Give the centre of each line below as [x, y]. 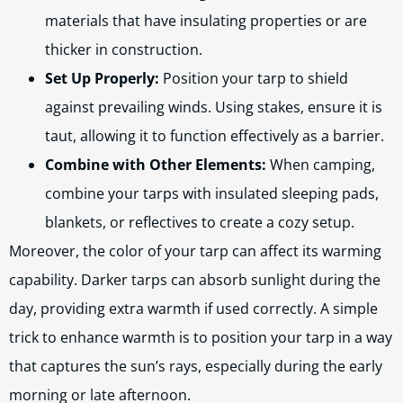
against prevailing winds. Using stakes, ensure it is [214, 107]
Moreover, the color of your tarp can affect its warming [195, 251]
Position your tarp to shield [254, 78]
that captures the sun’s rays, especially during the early [196, 366]
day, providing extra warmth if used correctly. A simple [193, 309]
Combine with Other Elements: [156, 165]
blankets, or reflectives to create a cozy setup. [200, 222]
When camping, [321, 165]
